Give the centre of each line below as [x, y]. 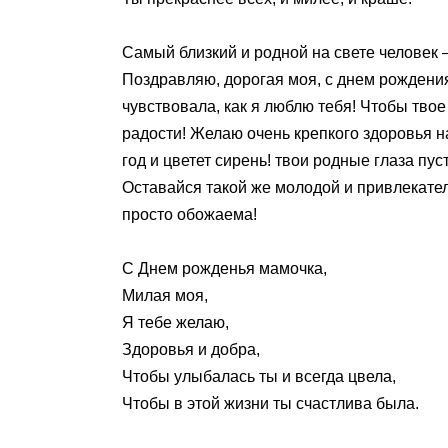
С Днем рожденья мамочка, [224, 269]
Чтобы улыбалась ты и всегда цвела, [259, 377]
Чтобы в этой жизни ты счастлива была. [270, 404]
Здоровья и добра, [191, 350]
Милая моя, [165, 296]
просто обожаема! [189, 214]
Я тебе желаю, [175, 323]
